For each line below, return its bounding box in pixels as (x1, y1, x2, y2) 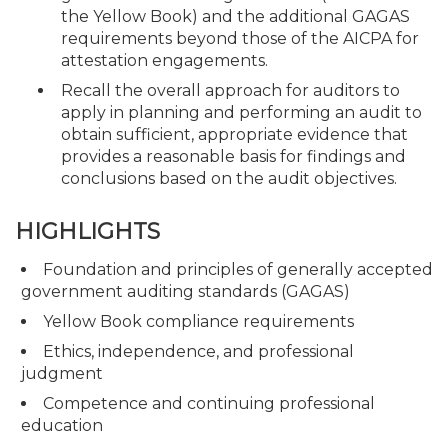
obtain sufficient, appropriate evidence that (61, 125, 408, 144)
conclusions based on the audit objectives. (61, 169, 397, 188)
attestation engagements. (61, 51, 268, 70)
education (21, 415, 103, 435)
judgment (21, 363, 103, 383)
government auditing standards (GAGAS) (21, 281, 350, 301)
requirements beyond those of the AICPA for (61, 29, 419, 48)
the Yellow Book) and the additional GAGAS (61, 7, 410, 26)
